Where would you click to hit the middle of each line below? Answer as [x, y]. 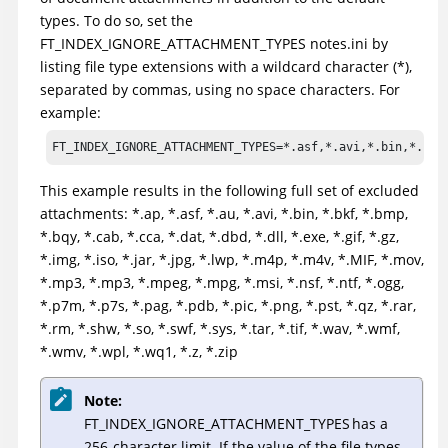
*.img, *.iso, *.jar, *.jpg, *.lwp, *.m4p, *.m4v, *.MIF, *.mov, [232, 259]
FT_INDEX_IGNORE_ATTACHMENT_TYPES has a [236, 424]
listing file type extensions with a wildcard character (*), [226, 66]
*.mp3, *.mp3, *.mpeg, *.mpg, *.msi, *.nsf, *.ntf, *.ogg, [222, 282]
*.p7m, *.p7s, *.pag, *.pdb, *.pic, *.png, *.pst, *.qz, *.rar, [228, 305]
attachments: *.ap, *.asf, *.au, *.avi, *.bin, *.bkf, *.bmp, [224, 213]
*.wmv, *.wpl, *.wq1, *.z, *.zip [139, 351]
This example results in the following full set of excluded [229, 190]
